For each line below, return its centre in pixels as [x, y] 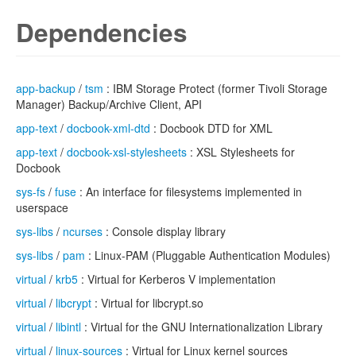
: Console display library [164, 231]
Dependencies [102, 32]
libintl [68, 327]
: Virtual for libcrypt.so [147, 303]
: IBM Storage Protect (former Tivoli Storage [215, 88]
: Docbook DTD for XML [211, 128]
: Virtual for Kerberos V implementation [177, 279]
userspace [42, 207]
